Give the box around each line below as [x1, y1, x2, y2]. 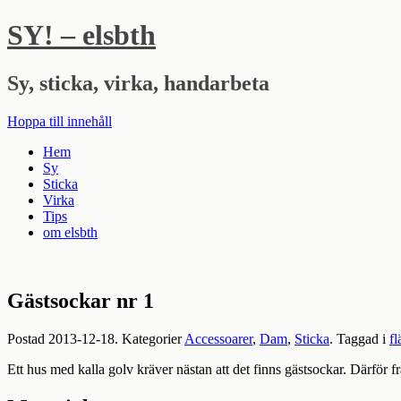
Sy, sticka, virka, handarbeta [7, 71, 269, 95]
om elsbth [43, 224, 98, 240]
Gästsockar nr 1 [7, 288, 154, 312]
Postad [7, 330, 48, 346]
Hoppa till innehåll [7, 113, 112, 129]
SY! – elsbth [7, 19, 156, 52]
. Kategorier [115, 330, 184, 346]
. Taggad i [329, 330, 389, 346]
